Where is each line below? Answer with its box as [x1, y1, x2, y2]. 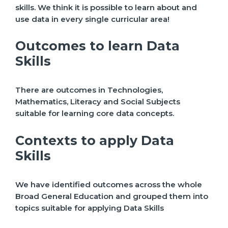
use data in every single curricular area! [15, 14, 169, 24]
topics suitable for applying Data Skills [15, 203, 164, 213]
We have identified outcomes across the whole [15, 179, 202, 189]
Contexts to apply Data [15, 132, 174, 148]
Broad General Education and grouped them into [15, 191, 208, 201]
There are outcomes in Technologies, [15, 85, 163, 95]
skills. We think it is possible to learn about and [15, 3, 197, 13]
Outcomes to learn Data [15, 38, 180, 54]
